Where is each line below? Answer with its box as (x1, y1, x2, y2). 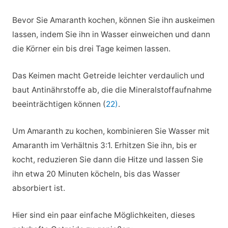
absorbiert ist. (12, 183, 65, 193)
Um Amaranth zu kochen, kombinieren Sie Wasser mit (12, 126, 210, 136)
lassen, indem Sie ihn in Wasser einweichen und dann (12, 30, 210, 40)
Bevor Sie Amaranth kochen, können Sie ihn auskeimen (12, 15, 215, 25)
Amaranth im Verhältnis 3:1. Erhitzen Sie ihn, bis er (12, 140, 197, 150)
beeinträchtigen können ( (12, 99, 106, 109)
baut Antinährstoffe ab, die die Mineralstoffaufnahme (12, 85, 212, 95)
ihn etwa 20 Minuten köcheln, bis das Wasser (12, 168, 180, 179)
